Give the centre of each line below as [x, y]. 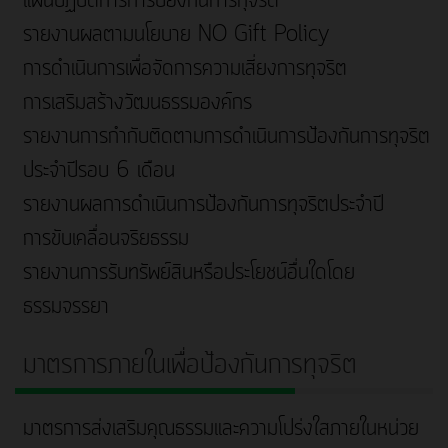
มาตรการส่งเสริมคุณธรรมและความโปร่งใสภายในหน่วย [221, 429]
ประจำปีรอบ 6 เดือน [99, 171]
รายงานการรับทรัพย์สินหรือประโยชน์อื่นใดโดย [189, 273]
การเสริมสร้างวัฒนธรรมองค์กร [137, 103]
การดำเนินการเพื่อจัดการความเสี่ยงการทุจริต [185, 69]
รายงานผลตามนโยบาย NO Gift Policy [176, 35]
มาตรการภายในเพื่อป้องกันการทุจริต [190, 365]
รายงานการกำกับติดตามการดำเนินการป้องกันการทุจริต [226, 137]
